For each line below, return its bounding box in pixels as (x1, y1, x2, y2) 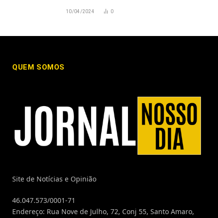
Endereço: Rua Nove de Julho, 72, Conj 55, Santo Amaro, (12, 206, 194, 216)
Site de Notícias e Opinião (12, 174, 96, 183)
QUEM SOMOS (12, 62, 65, 72)
